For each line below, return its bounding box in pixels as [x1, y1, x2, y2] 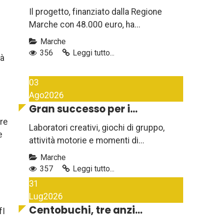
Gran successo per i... [29, 102, 137, 116]
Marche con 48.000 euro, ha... [29, 20, 140, 30]
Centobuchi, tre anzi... [29, 203, 142, 218]
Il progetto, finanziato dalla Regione [29, 7, 162, 17]
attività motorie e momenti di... [29, 136, 144, 146]
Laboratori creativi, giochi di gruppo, [29, 123, 165, 133]
